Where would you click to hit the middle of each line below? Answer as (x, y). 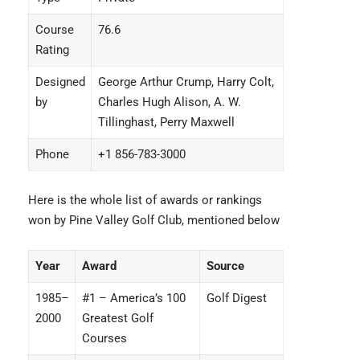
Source (225, 266)
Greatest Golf (117, 319)
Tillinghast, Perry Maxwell (166, 123)
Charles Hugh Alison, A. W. (169, 102)
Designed (60, 82)
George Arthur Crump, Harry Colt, (186, 82)
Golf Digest (236, 299)
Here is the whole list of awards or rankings (145, 200)
